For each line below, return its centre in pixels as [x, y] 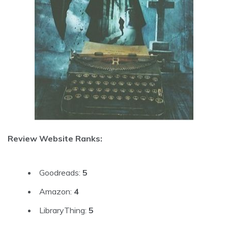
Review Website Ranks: [55, 138]
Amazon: [56, 191]
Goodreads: [61, 172]
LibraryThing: [64, 210]
